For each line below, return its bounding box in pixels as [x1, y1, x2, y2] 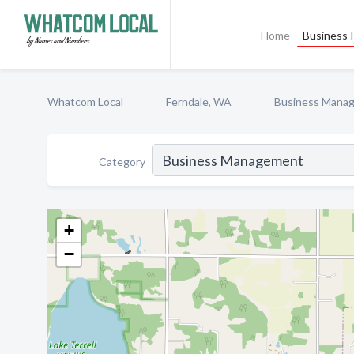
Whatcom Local [47, 95, 123, 108]
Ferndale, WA [166, 95, 232, 108]
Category [99, 154, 145, 168]
